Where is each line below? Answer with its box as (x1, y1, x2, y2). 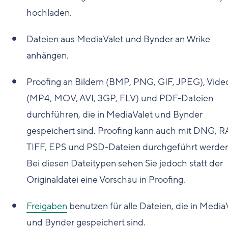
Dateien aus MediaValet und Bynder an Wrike (26, 33, 210, 45)
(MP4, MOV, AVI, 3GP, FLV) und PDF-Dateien (26, 92, 213, 104)
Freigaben (26, 200, 67, 212)
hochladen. (26, 7, 72, 19)
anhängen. (26, 49, 69, 62)
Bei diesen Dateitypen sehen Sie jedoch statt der (26, 157, 223, 169)
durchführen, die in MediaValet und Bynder (26, 108, 203, 121)
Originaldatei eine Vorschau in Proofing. (26, 174, 185, 186)
